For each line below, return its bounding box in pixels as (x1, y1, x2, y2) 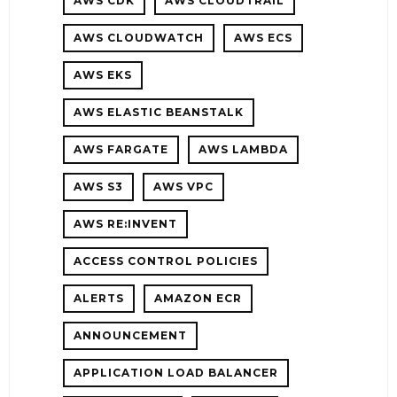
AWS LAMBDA (198, 142, 288, 156)
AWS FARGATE (74, 142, 168, 156)
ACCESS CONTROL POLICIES (74, 253, 258, 268)
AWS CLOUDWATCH (74, 30, 204, 44)
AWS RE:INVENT (74, 216, 177, 230)
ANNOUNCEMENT (74, 328, 187, 342)
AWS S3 (74, 179, 123, 193)
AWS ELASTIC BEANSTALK (74, 105, 244, 119)
